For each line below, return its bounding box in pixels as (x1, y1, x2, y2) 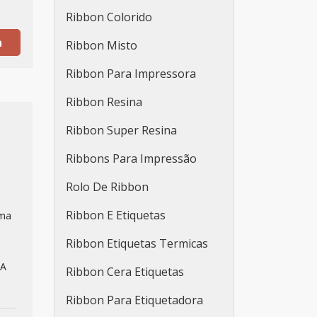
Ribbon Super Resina (66, 122, 177, 138)
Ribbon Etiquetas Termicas (66, 236, 208, 251)
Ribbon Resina (66, 94, 142, 110)
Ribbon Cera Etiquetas (66, 264, 184, 279)
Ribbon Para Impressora (66, 66, 196, 81)
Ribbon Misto (66, 38, 137, 53)
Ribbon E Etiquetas (66, 207, 166, 223)
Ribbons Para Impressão (66, 151, 197, 166)
